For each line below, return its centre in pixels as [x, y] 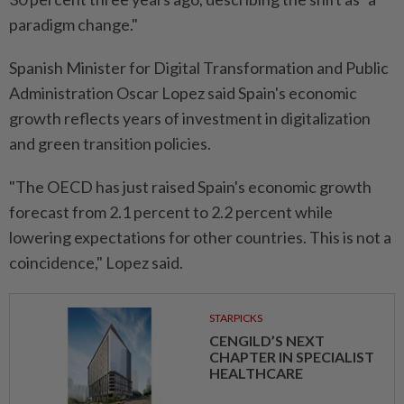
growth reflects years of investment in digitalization [190, 118]
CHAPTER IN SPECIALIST [291, 357]
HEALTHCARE [256, 373]
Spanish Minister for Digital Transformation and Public [199, 68]
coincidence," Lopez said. [96, 262]
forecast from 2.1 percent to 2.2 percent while [171, 212]
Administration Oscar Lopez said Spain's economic [183, 93]
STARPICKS [235, 318]
